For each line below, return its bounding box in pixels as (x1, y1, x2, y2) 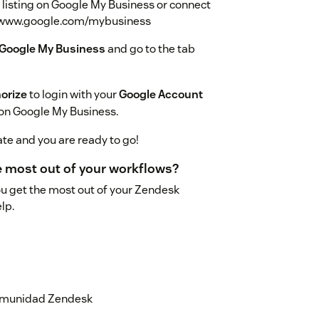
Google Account (119, 87, 203, 103)
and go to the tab (105, 41, 195, 57)
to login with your (27, 87, 119, 103)
